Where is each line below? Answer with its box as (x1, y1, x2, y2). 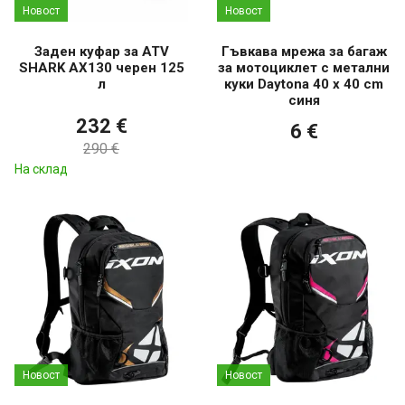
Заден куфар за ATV (33, 43, 169, 61)
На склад (14, 162, 68, 177)
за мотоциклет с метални (218, 60, 390, 77)
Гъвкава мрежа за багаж (221, 43, 387, 61)
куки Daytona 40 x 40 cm (224, 76, 383, 93)
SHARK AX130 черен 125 (18, 60, 184, 77)
